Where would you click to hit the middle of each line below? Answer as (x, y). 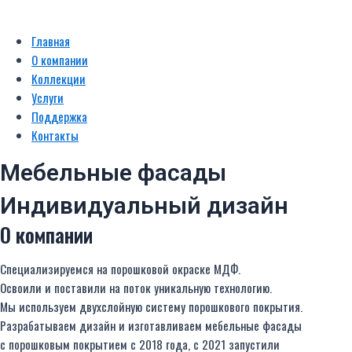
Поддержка (59, 116)
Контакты (55, 135)
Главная (51, 40)
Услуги (48, 97)
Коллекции (59, 78)
